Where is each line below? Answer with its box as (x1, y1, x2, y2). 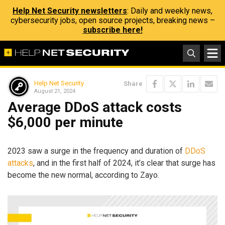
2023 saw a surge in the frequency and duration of (8, 146, 185, 156)
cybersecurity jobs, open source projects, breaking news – (10, 16, 215, 25)
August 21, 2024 (34, 87, 75, 94)
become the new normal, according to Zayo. (8, 170, 159, 180)
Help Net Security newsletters (13, 6, 127, 16)
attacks (8, 158, 33, 168)
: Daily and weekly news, (127, 6, 212, 16)
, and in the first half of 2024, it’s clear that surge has (33, 158, 215, 168)
